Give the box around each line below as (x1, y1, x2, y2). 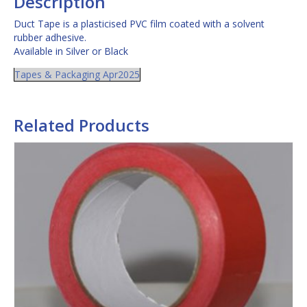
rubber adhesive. (14, 31, 86, 45)
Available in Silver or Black (14, 45, 128, 58)
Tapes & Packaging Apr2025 (14, 68, 140, 82)
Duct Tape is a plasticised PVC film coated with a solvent (14, 17, 265, 31)
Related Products (14, 114, 149, 137)
